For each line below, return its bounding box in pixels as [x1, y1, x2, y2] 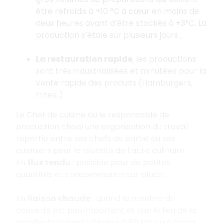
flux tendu [27, 156, 71, 168]
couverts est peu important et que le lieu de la [16, 204, 196, 216]
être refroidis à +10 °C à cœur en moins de [36, 5, 199, 17]
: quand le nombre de [91, 192, 175, 204]
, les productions [132, 53, 196, 65]
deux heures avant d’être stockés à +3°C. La [36, 17, 207, 29]
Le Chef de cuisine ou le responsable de [16, 109, 169, 120]
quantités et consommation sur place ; [16, 168, 167, 180]
